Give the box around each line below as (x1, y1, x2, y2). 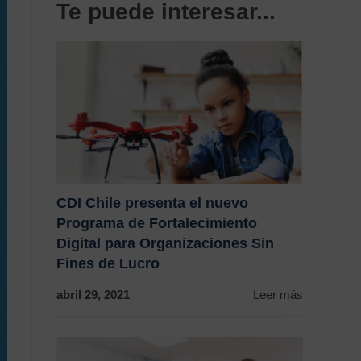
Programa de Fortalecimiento (56, 215, 257, 232)
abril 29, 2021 (56, 288, 130, 302)
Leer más (253, 288, 303, 302)
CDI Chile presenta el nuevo (56, 195, 248, 212)
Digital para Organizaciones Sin (56, 235, 274, 252)
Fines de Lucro (56, 255, 160, 272)
